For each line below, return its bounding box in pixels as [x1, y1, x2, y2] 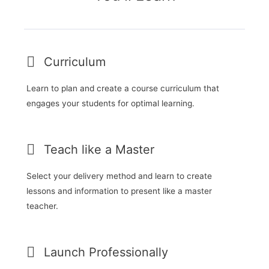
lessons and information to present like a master [26, 186, 212, 196]
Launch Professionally [44, 245, 168, 260]
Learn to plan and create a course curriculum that [26, 83, 219, 94]
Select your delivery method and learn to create [26, 171, 212, 181]
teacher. [26, 201, 58, 211]
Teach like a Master [44, 142, 154, 157]
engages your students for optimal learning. [26, 98, 195, 109]
